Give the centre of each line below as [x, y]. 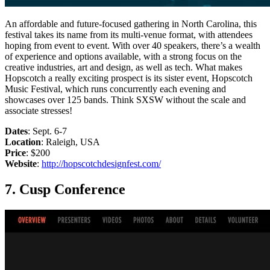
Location [23, 142]
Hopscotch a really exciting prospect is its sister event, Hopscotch [129, 78]
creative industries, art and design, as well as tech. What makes [124, 67]
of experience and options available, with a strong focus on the [123, 57]
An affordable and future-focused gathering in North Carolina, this [131, 24]
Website [21, 164]
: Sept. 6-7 [47, 131]
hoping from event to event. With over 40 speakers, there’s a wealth [133, 46]
